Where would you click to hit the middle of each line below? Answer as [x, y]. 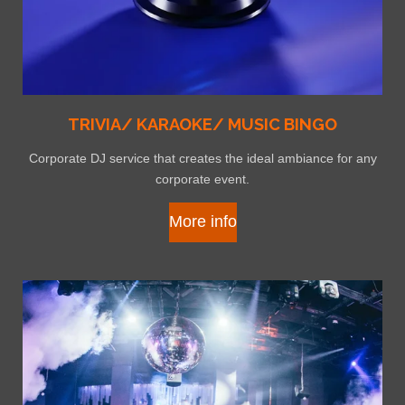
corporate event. [202, 179]
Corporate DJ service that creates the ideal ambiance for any [202, 158]
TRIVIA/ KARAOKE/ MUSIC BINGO [202, 124]
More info [202, 222]
